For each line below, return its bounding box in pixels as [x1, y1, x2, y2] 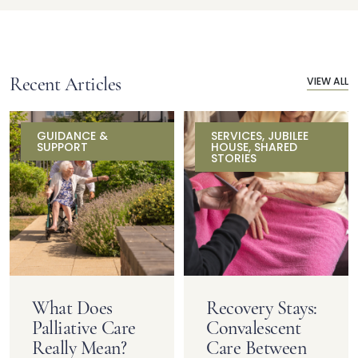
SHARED [254, 138, 297, 157]
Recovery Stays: [206, 296, 317, 320]
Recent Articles [10, 72, 121, 96]
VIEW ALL [307, 74, 348, 90]
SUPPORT [37, 138, 88, 157]
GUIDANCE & [37, 127, 108, 146]
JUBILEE [268, 127, 308, 146]
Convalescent [206, 316, 301, 340]
